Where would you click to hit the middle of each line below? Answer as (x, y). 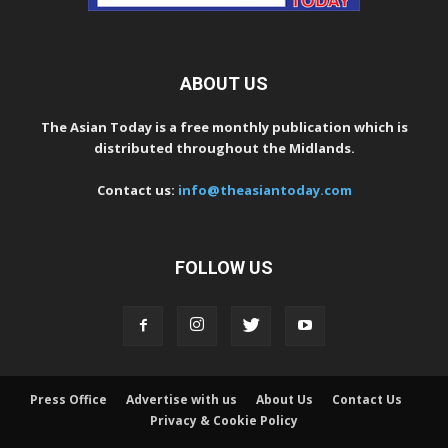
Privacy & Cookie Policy (224, 420)
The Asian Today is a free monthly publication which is (224, 126)
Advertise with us (181, 399)
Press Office (68, 399)
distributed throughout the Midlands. (224, 147)
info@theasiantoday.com (264, 189)
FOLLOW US (224, 267)
